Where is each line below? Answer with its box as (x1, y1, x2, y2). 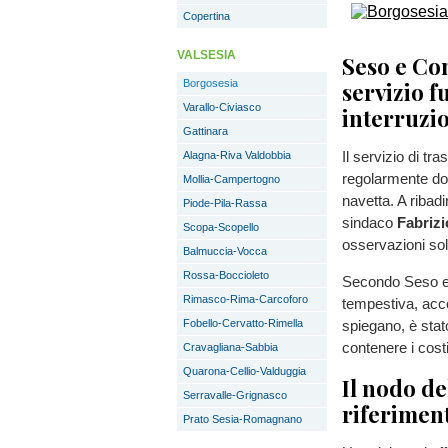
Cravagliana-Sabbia (183, 341, 278, 353)
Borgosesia (183, 77, 238, 89)
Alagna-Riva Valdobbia (183, 149, 291, 161)
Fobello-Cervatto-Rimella (183, 317, 303, 329)
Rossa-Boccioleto (183, 269, 269, 281)
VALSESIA (177, 48, 236, 62)
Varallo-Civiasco (183, 101, 261, 113)
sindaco (342, 214, 397, 232)
